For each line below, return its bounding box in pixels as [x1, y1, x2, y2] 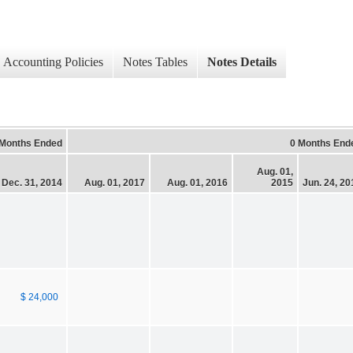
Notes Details [207, 55, 277, 69]
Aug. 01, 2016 [167, 176, 228, 188]
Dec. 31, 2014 [2, 176, 62, 188]
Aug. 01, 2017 [84, 176, 145, 188]
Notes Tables [123, 55, 188, 69]
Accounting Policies [3, 55, 103, 69]
